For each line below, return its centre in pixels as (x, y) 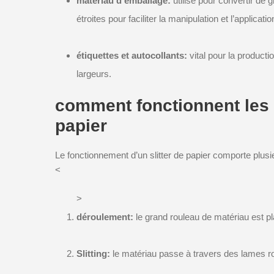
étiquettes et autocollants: (133, 55)
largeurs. (94, 73)
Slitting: (94, 253)
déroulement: (106, 217)
